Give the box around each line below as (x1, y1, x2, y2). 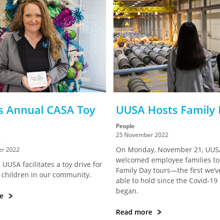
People (116, 122, 135, 130)
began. (116, 186, 139, 195)
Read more (116, 207, 155, 217)
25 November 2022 (116, 131, 169, 139)
